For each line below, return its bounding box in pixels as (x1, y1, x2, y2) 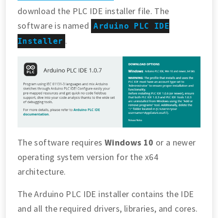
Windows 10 (104, 136, 154, 148)
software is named (18, 20, 91, 32)
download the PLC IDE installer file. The (18, 5, 169, 17)
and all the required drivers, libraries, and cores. (18, 202, 198, 214)
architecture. (18, 165, 66, 177)
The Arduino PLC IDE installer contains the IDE (18, 188, 194, 200)
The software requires (18, 136, 105, 148)
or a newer (153, 136, 196, 148)
